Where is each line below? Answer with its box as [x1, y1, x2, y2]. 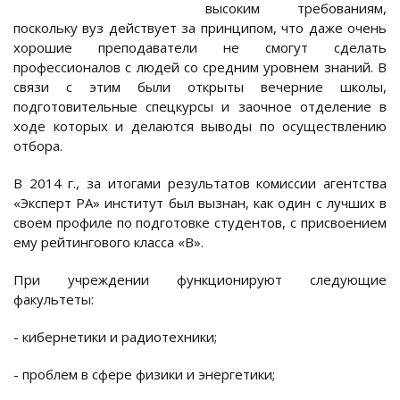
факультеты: [13, 290, 94, 309]
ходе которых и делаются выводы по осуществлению [13, 117, 387, 136]
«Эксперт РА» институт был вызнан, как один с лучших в [13, 194, 387, 212]
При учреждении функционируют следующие [13, 271, 387, 289]
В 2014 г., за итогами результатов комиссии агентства [13, 174, 387, 193]
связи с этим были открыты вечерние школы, [13, 78, 387, 96]
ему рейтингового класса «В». [13, 233, 204, 252]
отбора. [13, 137, 62, 155]
